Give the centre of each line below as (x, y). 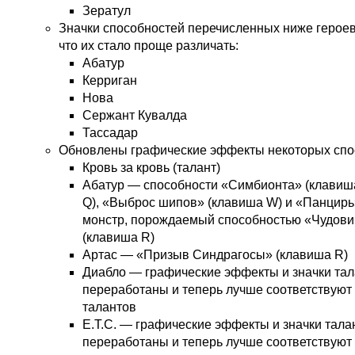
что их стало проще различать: (149, 46)
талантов (109, 307)
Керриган (110, 81)
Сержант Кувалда (135, 116)
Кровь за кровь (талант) (151, 168)
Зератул (107, 11)
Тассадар (110, 133)
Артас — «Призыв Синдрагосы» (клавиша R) (215, 255)
